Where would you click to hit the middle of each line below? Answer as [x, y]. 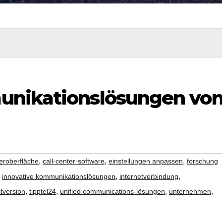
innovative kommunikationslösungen [59, 177]
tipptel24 [43, 192]
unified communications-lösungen [112, 192]
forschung [202, 161]
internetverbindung [149, 177]
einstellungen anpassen [146, 161]
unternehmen [190, 192]
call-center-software [74, 161]
